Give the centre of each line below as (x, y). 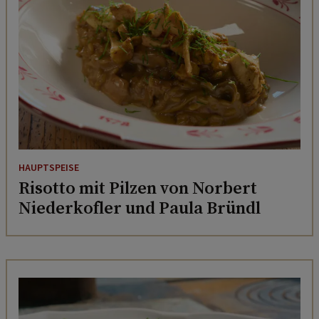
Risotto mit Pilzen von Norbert (138, 188)
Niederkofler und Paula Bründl (140, 208)
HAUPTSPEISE (49, 168)
